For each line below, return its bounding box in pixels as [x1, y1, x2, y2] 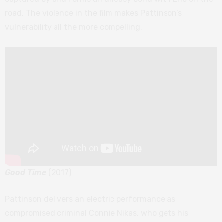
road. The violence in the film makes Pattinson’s [5, 8, 182, 18]
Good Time [5, 168, 46, 178]
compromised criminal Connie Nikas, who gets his [5, 208, 188, 218]
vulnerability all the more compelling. [5, 22, 142, 32]
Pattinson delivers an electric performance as [5, 194, 175, 204]
